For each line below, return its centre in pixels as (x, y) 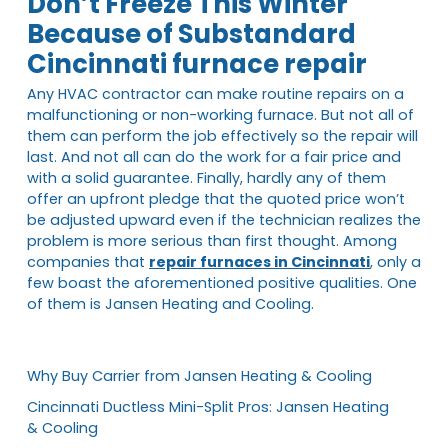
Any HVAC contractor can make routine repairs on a (215, 93)
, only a (395, 261)
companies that (88, 261)
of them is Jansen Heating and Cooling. (170, 303)
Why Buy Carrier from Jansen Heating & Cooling (199, 375)
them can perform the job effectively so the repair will (222, 135)
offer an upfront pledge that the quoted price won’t (216, 198)
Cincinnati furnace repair (197, 63)
